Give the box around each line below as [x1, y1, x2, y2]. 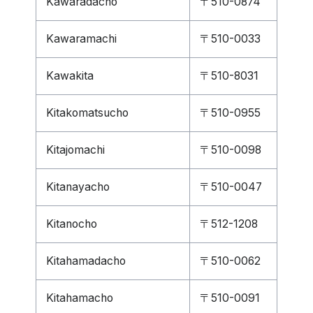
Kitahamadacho [46, 254, 126, 268]
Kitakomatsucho [46, 106, 129, 119]
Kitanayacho [46, 180, 110, 194]
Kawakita [46, 69, 94, 82]
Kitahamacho [46, 291, 113, 305]
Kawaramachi [46, 32, 117, 45]
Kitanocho [46, 217, 97, 231]
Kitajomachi [46, 143, 105, 156]
